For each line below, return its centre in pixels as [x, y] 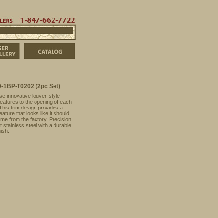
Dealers [63, 15]
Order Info [27, 15]
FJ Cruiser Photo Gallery [51, 46]
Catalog [86, 46]
